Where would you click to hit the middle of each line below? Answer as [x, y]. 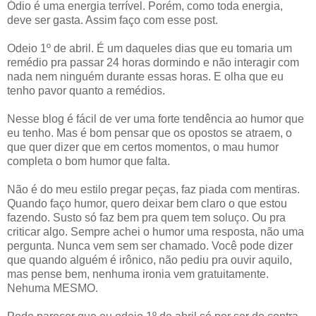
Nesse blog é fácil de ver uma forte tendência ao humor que [156, 119]
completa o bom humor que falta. [89, 161]
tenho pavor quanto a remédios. [86, 90]
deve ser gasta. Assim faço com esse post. [113, 20]
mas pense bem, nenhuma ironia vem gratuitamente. [138, 274]
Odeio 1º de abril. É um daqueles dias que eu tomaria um [150, 48]
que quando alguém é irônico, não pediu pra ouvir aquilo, [150, 260]
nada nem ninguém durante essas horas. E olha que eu [145, 76]
